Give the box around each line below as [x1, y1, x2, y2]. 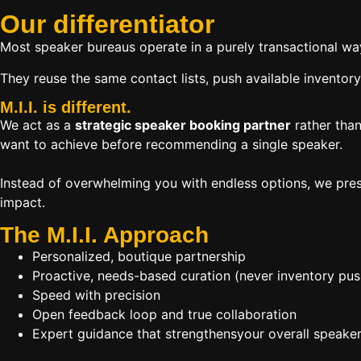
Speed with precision [32, 286, 160, 303]
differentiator [53, 10, 214, 39]
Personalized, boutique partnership [32, 247, 246, 264]
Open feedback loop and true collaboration [32, 305, 297, 322]
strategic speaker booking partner [75, 117, 291, 134]
